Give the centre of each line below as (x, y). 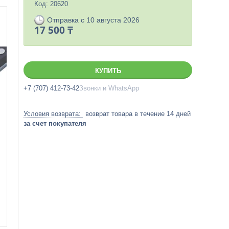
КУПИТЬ (108, 71)
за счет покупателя (55, 123)
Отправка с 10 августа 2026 (93, 20)
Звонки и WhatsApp (109, 88)
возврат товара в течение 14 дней (138, 114)
